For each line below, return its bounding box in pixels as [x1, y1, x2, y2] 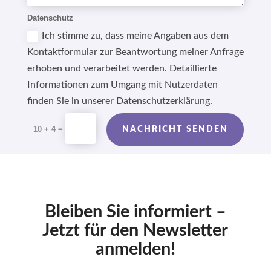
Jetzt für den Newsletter [42, 221, 229, 240]
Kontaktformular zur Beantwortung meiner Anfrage [27, 47, 244, 57]
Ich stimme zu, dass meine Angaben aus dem [42, 30, 229, 41]
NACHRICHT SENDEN [122, 125, 229, 134]
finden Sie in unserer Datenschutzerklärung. [27, 96, 213, 106]
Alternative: [21, 117, 61, 126]
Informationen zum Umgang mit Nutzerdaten [27, 79, 218, 90]
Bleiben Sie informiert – [44, 203, 226, 221]
